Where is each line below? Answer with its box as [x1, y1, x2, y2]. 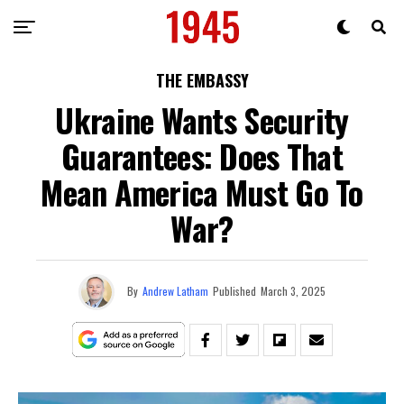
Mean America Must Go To [41, 168, 363, 216]
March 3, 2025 [261, 282, 326, 298]
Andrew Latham [142, 282, 208, 298]
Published [213, 282, 256, 298]
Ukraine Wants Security [55, 96, 349, 143]
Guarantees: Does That [61, 132, 343, 179]
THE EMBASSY [155, 69, 249, 92]
